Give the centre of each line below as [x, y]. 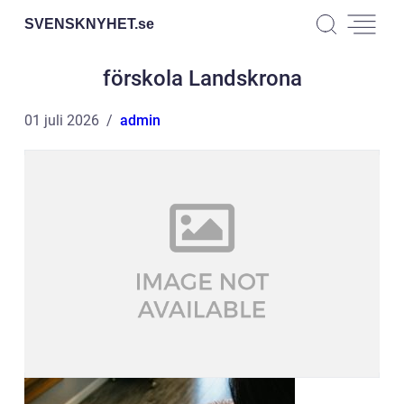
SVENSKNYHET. [81, 23]
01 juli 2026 [62, 120]
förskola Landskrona [202, 78]
